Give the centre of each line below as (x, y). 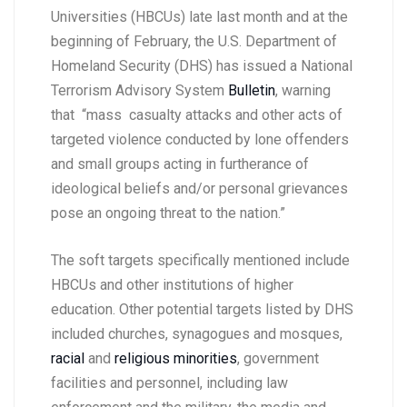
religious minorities (176, 359)
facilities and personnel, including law (169, 383)
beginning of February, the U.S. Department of (194, 42)
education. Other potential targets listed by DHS (202, 310)
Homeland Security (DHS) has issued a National (202, 66)
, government (278, 359)
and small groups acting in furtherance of (180, 164)
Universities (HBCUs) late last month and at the (199, 17)
